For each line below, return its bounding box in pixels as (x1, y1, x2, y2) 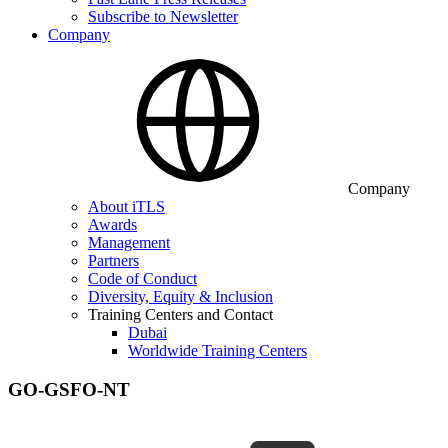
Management (88, 234, 170, 251)
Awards (88, 216, 137, 233)
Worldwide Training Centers (128, 342, 307, 359)
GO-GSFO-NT (8, 378, 130, 400)
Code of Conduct (88, 270, 197, 287)
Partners (88, 252, 139, 269)
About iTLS (88, 198, 165, 215)
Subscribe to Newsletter (88, 8, 238, 25)
